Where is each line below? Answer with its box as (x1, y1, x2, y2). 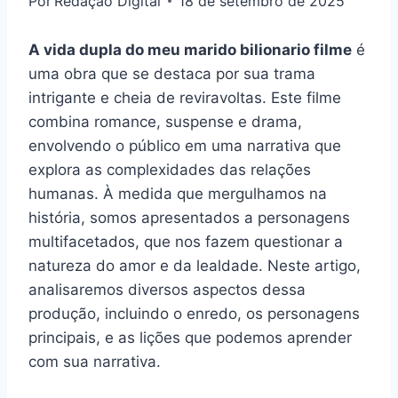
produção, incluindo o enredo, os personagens (28, 304, 360, 322)
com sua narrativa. (28, 352, 161, 370)
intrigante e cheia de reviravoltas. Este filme (28, 88, 341, 107)
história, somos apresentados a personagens (28, 208, 350, 227)
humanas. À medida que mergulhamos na (28, 184, 327, 203)
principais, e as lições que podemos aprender (28, 328, 352, 346)
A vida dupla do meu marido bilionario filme (28, 40, 352, 59)
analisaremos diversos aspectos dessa (28, 280, 306, 298)
